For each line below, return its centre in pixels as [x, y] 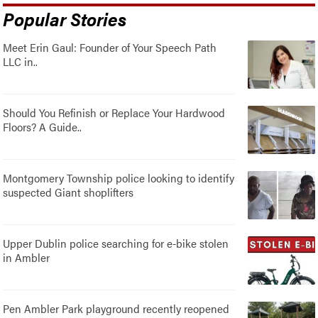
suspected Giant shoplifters [68, 192]
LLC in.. [21, 61]
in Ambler [27, 257]
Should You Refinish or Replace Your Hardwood [114, 112]
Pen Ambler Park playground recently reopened [116, 308]
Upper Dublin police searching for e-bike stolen [116, 243]
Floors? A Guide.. [43, 126]
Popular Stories [65, 18]
